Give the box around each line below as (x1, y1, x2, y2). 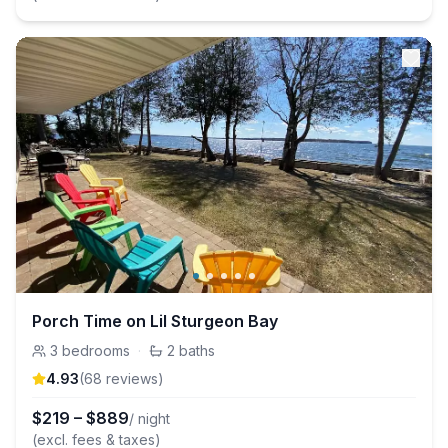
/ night (129, 410, 170, 427)
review (102, 370, 151, 387)
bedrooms (62, 342, 130, 359)
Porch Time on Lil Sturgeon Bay (32, 311, 278, 331)
